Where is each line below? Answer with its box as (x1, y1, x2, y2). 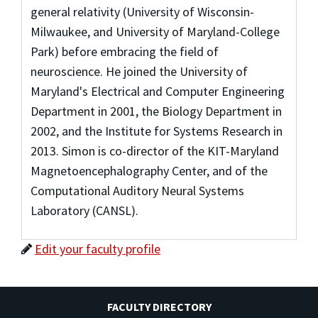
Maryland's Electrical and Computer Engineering (30, 82, 285, 99)
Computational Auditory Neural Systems (30, 182, 244, 199)
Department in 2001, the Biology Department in (30, 102, 282, 119)
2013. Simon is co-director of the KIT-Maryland (30, 142, 279, 159)
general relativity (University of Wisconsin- (30, 3, 254, 20)
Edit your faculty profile (35, 240, 160, 257)
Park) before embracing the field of (30, 43, 219, 60)
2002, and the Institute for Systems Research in (30, 122, 283, 139)
